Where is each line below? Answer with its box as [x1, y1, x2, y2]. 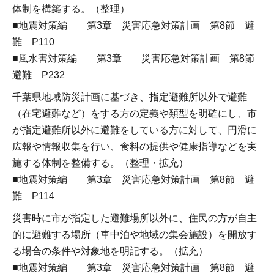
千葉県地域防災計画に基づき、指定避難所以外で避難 [12, 92, 247, 102]
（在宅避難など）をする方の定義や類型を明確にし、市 [12, 108, 257, 119]
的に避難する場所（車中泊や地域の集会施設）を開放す [12, 229, 257, 240]
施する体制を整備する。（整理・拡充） [12, 158, 188, 168]
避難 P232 [12, 70, 65, 81]
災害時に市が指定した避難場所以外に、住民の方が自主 [12, 212, 257, 223]
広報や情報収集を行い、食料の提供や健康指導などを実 [12, 141, 257, 152]
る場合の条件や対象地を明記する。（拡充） [12, 245, 208, 256]
